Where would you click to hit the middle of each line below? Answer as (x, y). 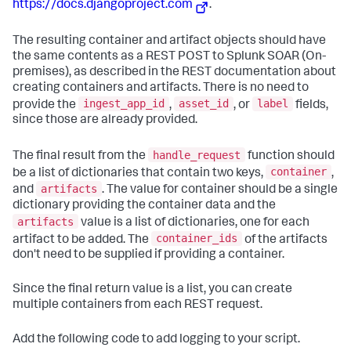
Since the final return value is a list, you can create (152, 290)
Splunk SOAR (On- (276, 57)
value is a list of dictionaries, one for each (194, 223)
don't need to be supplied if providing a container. (148, 256)
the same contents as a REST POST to (119, 57)
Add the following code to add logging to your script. (156, 340)
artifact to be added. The (82, 240)
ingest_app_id (124, 104)
